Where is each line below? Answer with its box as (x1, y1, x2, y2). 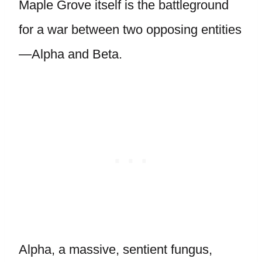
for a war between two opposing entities (19, 22, 242, 37)
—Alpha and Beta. (19, 47, 122, 61)
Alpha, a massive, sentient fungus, (19, 242, 212, 257)
